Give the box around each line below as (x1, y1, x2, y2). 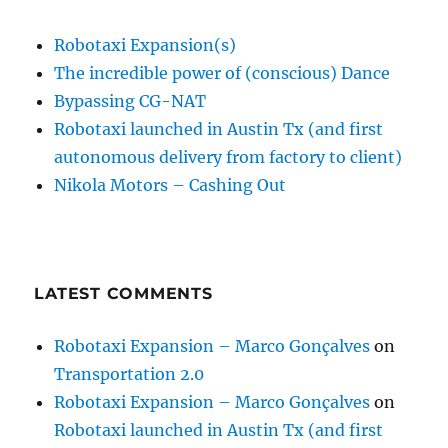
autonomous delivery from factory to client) (54, 147, 403, 167)
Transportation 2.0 (54, 364, 205, 384)
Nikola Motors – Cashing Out (54, 175, 287, 195)
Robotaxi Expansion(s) (54, 35, 237, 55)
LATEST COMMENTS (34, 284, 213, 303)
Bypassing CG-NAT (54, 91, 207, 111)
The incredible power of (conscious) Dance (54, 63, 391, 83)
